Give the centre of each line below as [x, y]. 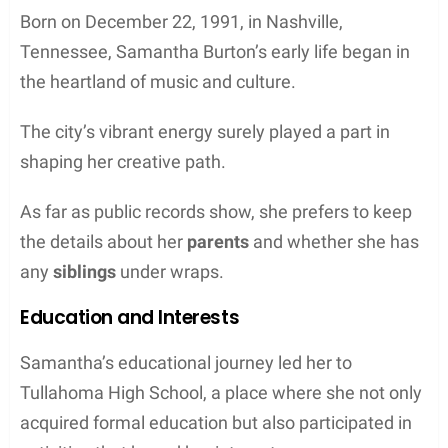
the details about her [103, 241]
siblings [84, 271]
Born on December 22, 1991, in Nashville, [181, 21]
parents [218, 241]
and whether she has [334, 241]
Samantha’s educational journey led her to [186, 362]
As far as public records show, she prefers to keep [216, 211]
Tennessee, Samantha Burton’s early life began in [215, 51]
